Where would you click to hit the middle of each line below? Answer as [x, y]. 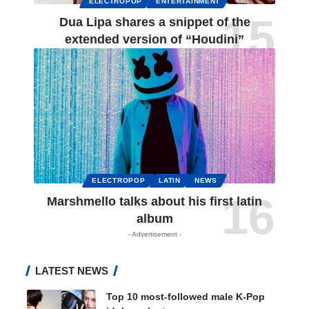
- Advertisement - [154, 235]
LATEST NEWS [72, 271]
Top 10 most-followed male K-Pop [186, 297]
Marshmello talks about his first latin [154, 202]
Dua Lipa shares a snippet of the [154, 22]
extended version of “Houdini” [154, 40]
